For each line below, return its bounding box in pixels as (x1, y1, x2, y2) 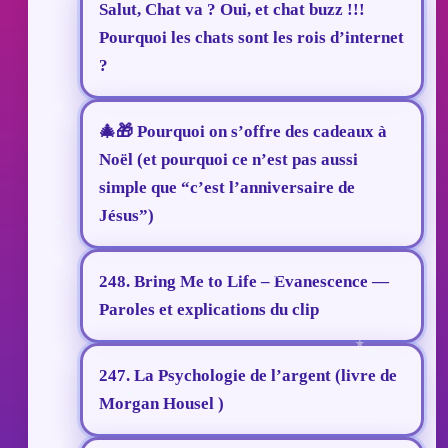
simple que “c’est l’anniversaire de (99, 178, 355, 198)
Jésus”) (99, 206, 154, 226)
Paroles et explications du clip (99, 300, 319, 320)
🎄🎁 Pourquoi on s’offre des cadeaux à (99, 122, 387, 142)
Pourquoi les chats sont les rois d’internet (99, 28, 404, 48)
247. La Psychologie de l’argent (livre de (99, 366, 397, 386)
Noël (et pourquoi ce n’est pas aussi (99, 150, 358, 170)
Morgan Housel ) (99, 394, 224, 414)
